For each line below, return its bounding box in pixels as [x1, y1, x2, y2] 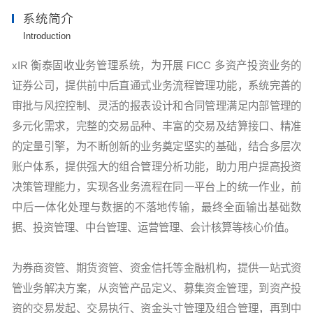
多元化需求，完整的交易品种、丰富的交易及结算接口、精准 [11, 120, 302, 133]
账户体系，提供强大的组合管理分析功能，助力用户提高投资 [11, 161, 302, 173]
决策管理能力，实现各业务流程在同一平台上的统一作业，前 [11, 181, 302, 194]
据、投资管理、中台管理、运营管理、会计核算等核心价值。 [11, 221, 295, 234]
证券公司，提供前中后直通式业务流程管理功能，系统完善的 [11, 80, 302, 92]
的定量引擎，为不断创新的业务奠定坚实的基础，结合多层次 [11, 140, 302, 153]
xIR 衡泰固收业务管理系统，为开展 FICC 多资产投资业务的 [11, 59, 302, 72]
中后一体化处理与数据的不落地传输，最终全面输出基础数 [11, 201, 302, 214]
